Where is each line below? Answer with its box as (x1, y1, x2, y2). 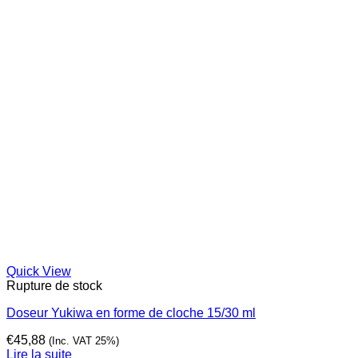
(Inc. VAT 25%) (49, 335, 119, 348)
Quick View (6, 265, 71, 279)
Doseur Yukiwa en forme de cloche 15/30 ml (6, 306, 256, 320)
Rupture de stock (6, 279, 102, 293)
